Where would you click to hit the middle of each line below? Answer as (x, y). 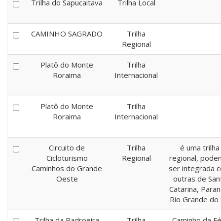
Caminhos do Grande (67, 168)
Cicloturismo (67, 158)
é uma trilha (200, 147)
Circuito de (67, 147)
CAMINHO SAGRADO (67, 34)
